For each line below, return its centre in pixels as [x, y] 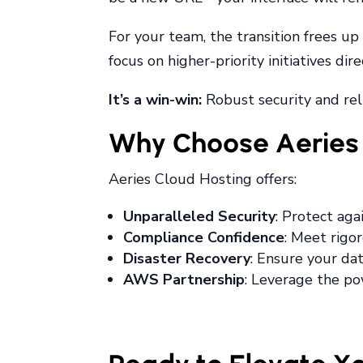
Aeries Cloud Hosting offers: [203, 179]
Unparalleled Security [200, 217]
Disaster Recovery [187, 259]
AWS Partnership [184, 280]
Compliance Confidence [204, 238]
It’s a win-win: [156, 100]
